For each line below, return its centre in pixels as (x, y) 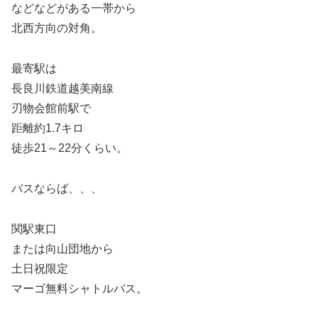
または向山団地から (62, 248)
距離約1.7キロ (48, 128)
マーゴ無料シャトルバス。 (79, 288)
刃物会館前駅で (51, 109)
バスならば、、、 (57, 188)
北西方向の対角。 (57, 28)
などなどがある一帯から (74, 9)
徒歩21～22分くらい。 (70, 148)
